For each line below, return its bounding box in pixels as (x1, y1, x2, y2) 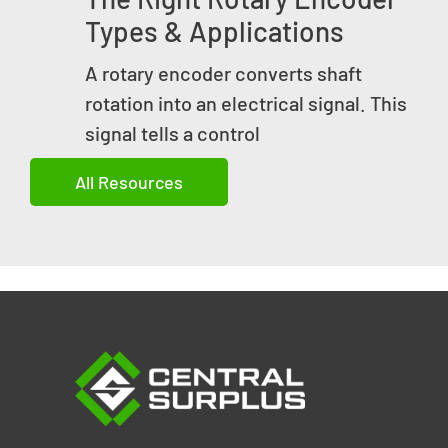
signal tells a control (85, 121, 260, 146)
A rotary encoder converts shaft (85, 61, 362, 86)
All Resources (75, 171, 183, 194)
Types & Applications (85, 14, 344, 49)
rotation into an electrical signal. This (85, 91, 407, 116)
